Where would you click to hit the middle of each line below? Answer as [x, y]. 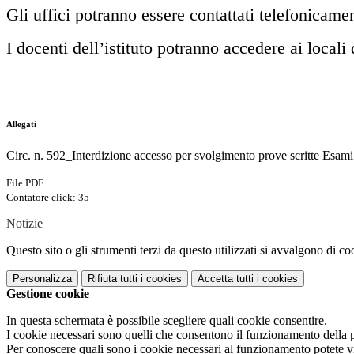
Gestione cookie [48, 294]
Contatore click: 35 [48, 198]
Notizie [24, 224]
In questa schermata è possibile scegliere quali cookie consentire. [167, 321]
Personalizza [42, 279]
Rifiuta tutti [113, 279]
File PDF [25, 183]
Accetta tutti [226, 279]
